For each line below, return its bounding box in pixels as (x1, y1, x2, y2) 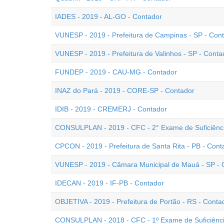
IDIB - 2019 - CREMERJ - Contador (55, 105, 167, 113)
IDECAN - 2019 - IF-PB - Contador (55, 179, 164, 187)
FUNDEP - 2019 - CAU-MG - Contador (55, 68, 177, 76)
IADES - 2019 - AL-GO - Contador (55, 12, 162, 20)
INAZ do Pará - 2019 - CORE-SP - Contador (55, 86, 194, 94)
